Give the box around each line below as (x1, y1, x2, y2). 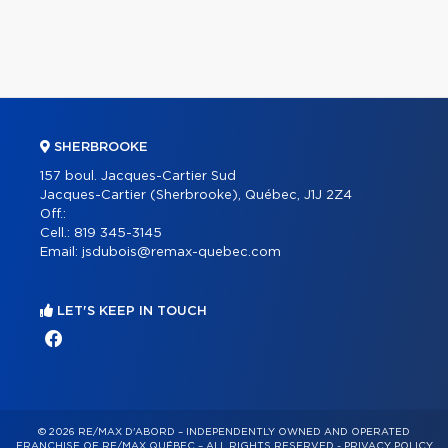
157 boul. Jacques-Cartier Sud (40, 169, 236, 183)
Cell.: (40, 226, 74, 240)
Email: (40, 245, 82, 259)
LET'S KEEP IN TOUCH (53, 304, 207, 318)
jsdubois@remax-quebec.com (82, 245, 281, 259)
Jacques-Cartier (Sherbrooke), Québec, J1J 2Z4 (40, 188, 352, 202)
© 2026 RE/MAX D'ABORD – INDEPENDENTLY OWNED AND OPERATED (38, 426, 410, 437)
